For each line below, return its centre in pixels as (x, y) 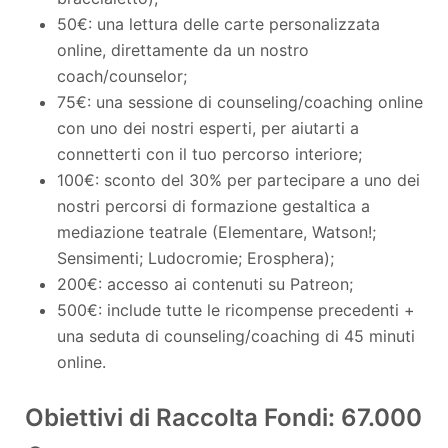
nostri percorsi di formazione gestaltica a (213, 205)
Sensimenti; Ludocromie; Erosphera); (195, 257)
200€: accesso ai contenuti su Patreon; (205, 283)
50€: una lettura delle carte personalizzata (218, 23)
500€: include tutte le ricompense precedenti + (236, 309)
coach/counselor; (122, 75)
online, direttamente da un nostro (183, 49)
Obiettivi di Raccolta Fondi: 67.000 (223, 417)
